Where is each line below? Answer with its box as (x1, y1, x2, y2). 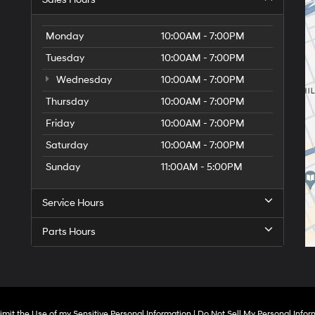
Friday (46, 117, 75, 129)
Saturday (46, 139, 88, 151)
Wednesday (54, 74, 112, 86)
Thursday (46, 96, 89, 108)
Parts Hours (42, 226, 96, 238)
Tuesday (46, 52, 84, 64)
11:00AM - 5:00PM (161, 161, 243, 173)
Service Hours (42, 197, 104, 209)
